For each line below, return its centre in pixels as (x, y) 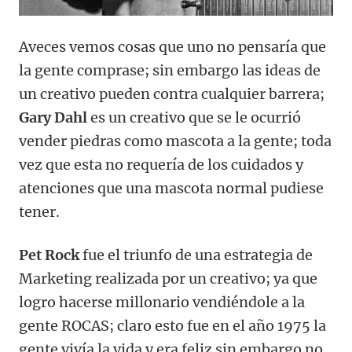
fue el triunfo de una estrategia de (196, 255)
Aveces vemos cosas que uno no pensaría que (172, 46)
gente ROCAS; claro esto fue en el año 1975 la (172, 325)
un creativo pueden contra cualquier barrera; (172, 93)
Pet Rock (49, 255)
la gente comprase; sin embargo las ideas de (170, 70)
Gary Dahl (53, 117)
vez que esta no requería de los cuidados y (161, 164)
